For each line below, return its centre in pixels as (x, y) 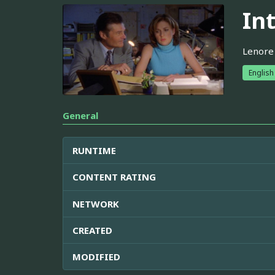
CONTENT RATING (114, 176)
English (261, 72)
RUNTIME (94, 150)
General (80, 115)
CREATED (92, 230)
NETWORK (96, 203)
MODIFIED (96, 256)
